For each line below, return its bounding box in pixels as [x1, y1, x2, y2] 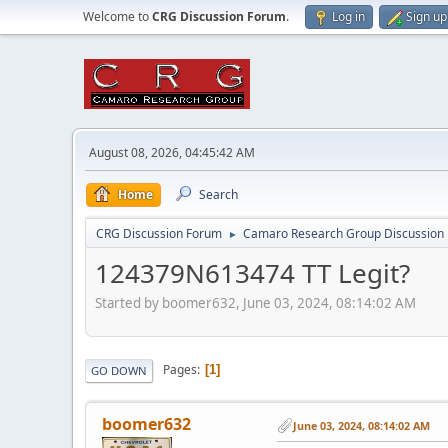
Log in [332, 8, 365, 25]
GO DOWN [91, 362, 147, 378]
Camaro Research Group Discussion [243, 225, 444, 242]
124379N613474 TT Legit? [95, 255, 410, 291]
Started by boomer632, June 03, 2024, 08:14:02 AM [95, 293, 416, 312]
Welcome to [83, 8, 152, 25]
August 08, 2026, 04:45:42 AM [89, 144, 255, 161]
